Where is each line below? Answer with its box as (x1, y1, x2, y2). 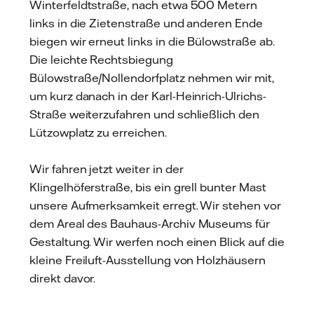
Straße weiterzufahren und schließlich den (29, 107, 259, 121)
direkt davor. (29, 271, 96, 285)
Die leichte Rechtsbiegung (29, 52, 173, 67)
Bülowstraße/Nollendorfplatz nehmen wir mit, (29, 70, 274, 85)
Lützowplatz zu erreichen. (29, 125, 167, 139)
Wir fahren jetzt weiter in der (29, 161, 184, 176)
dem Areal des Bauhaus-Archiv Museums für (29, 216, 271, 231)
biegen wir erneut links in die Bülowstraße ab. (29, 34, 275, 48)
